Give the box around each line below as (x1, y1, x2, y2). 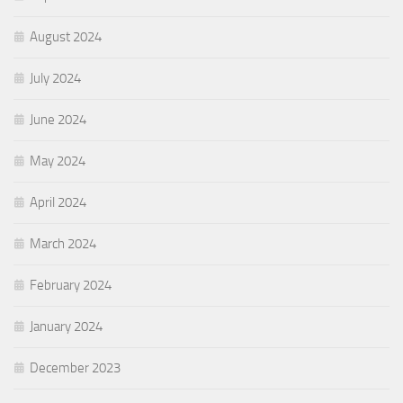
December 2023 (30, 360, 121, 377)
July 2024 (30, 70, 81, 87)
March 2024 (30, 236, 96, 253)
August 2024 (30, 29, 102, 46)
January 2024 (30, 318, 103, 336)
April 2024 (30, 194, 86, 211)
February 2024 (30, 277, 112, 294)
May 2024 (30, 153, 85, 170)
